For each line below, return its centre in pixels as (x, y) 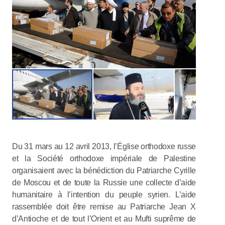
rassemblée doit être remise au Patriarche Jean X (104, 206)
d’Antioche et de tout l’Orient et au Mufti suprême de (104, 218)
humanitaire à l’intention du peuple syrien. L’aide (104, 194)
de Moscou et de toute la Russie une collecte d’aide (104, 182)
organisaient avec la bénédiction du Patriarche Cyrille (104, 170)
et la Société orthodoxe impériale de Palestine (104, 158)
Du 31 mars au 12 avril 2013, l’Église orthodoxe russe (104, 146)
